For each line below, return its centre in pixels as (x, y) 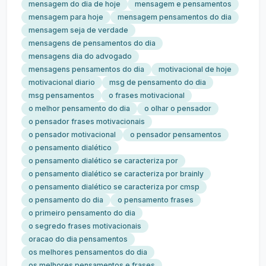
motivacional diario (62, 82)
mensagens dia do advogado (80, 56)
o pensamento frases (156, 200)
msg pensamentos (61, 95)
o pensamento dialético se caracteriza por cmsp (114, 187)
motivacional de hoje (195, 69)
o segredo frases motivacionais (85, 226)
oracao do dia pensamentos (78, 239)
